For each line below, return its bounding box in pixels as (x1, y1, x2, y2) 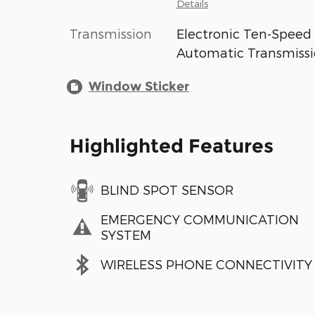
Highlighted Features (70, 134, 274, 157)
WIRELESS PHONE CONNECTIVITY (101, 257, 312, 272)
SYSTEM (101, 227, 151, 243)
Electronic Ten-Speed (176, 25, 311, 41)
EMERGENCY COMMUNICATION (101, 212, 299, 227)
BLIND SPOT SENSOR (101, 182, 233, 198)
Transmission (70, 25, 152, 41)
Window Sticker (89, 78, 189, 94)
